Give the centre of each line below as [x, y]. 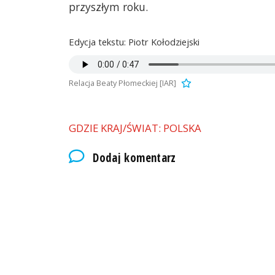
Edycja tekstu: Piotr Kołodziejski [134, 41]
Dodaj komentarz [134, 157]
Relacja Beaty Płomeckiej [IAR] [122, 83]
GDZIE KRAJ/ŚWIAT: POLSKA [135, 128]
